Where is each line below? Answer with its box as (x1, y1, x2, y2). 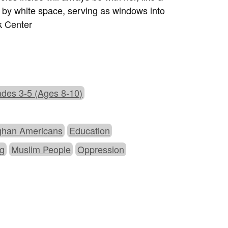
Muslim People (11, 142, 71, 156)
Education (69, 124, 110, 137)
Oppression (77, 142, 125, 156)
